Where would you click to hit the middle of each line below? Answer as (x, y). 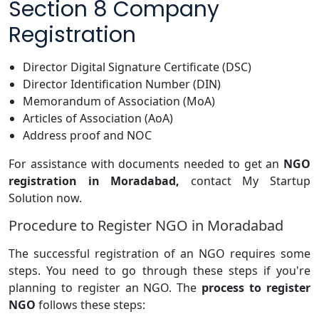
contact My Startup (245, 181)
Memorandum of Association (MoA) (119, 101)
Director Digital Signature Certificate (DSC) (137, 67)
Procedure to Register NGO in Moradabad (146, 225)
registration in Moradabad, (94, 181)
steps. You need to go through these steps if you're (159, 270)
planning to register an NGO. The (105, 287)
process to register (256, 287)
